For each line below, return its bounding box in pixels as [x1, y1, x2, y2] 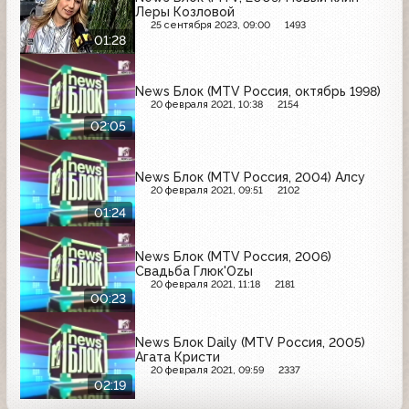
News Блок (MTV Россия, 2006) [135, 248, 331, 264]
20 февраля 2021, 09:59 [150, 364, 264, 377]
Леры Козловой [135, 5, 235, 20]
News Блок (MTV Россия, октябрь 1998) [135, 83, 381, 99]
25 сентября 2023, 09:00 [150, 19, 270, 32]
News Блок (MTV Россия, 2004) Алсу [135, 170, 365, 185]
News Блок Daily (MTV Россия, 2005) [135, 335, 365, 351]
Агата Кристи [135, 350, 220, 365]
